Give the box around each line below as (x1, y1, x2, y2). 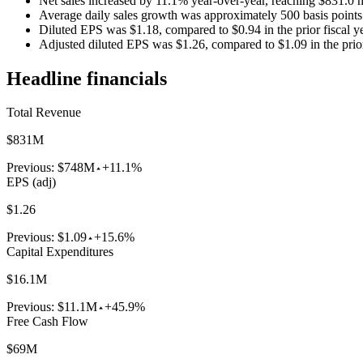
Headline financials (6, 67, 167, 89)
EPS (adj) (6, 175, 56, 190)
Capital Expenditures (6, 245, 113, 259)
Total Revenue (6, 105, 81, 120)
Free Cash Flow (6, 314, 88, 329)
